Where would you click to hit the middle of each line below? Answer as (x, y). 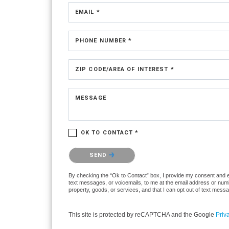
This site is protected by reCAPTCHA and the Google (142, 215)
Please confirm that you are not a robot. (126, 150)
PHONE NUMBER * (104, 41)
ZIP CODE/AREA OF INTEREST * (125, 69)
